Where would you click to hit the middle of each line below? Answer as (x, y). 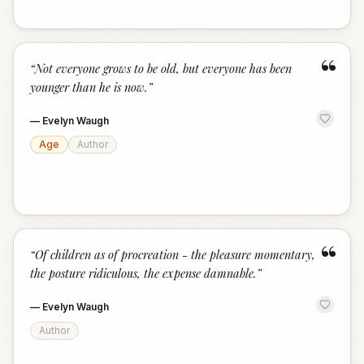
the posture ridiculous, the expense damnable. (143, 273)
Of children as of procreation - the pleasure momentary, (175, 254)
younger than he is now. (89, 87)
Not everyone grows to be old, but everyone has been (163, 68)
